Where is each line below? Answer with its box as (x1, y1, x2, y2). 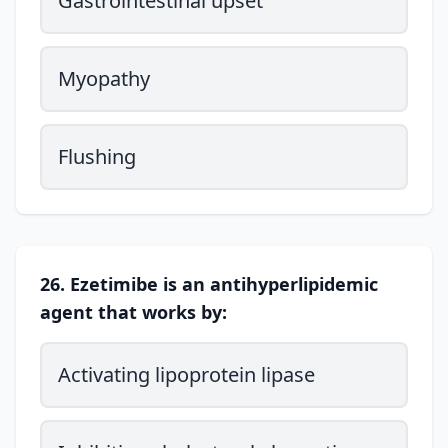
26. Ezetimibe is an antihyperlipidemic (40, 272, 378, 296)
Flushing (58, 143, 136, 170)
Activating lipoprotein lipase (58, 361, 315, 388)
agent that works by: (40, 300, 227, 324)
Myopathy (58, 65, 150, 92)
